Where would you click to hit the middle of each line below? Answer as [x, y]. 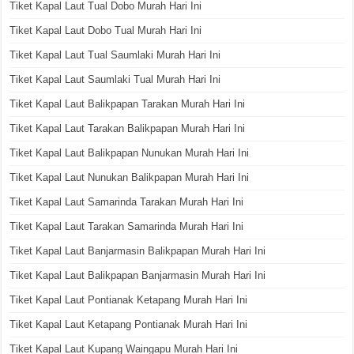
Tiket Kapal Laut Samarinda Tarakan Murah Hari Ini [127, 201]
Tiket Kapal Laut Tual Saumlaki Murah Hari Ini [115, 55]
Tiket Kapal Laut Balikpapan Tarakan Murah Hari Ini [128, 104]
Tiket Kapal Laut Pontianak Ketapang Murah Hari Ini [129, 299]
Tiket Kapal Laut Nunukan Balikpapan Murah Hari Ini [130, 177]
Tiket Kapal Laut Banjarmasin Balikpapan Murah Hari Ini [138, 250]
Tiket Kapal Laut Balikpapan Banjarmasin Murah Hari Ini [138, 275]
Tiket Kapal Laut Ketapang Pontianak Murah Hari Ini [129, 324]
